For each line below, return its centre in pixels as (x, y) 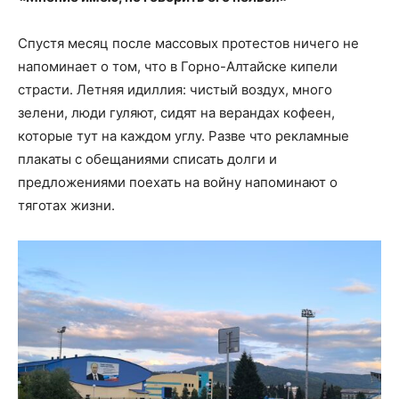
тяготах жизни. (66, 205)
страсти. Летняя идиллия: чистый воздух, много (175, 89)
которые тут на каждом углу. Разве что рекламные (183, 135)
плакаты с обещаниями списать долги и (147, 159)
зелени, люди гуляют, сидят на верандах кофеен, (176, 112)
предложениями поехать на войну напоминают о (178, 182)
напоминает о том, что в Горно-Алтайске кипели (178, 66)
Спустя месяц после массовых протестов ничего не (188, 43)
